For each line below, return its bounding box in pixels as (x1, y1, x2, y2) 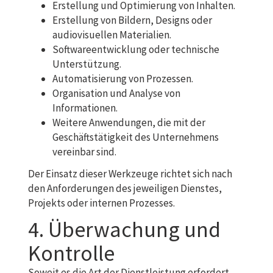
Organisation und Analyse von (52, 87, 180, 100)
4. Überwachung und (28, 216, 221, 243)
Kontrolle (28, 239, 115, 267)
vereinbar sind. (52, 145, 116, 158)
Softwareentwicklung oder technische (52, 43, 219, 56)
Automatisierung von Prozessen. (52, 72, 193, 85)
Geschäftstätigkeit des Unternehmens (52, 130, 219, 144)
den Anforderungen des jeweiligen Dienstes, (28, 182, 222, 195)
